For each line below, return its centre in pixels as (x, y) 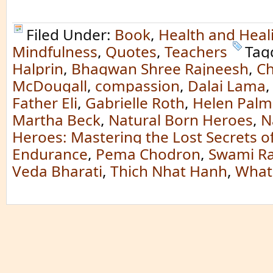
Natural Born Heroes (181, 120)
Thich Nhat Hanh (169, 171)
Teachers (196, 51)
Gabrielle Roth (135, 103)
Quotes (131, 51)
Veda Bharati (57, 171)
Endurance (50, 154)
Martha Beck (56, 120)
